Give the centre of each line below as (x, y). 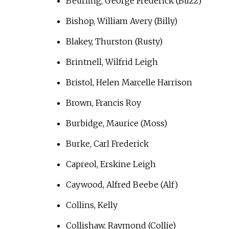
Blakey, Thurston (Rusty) (114, 42)
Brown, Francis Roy (103, 103)
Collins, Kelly (91, 205)
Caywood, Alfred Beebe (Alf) (122, 185)
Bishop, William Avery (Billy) (121, 21)
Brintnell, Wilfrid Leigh (112, 62)
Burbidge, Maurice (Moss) (116, 123)
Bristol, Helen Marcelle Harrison (129, 83)
